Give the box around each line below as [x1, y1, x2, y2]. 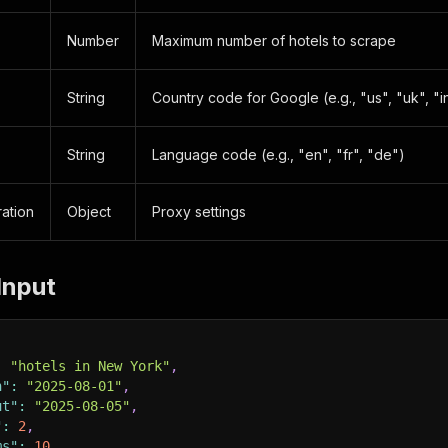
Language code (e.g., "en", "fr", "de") [152, 146, 405, 163]
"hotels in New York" [10, 358, 170, 374]
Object [67, 203, 111, 220]
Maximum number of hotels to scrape [152, 32, 396, 49]
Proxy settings [152, 203, 246, 220]
